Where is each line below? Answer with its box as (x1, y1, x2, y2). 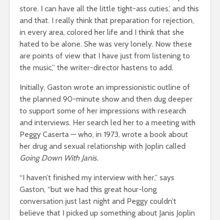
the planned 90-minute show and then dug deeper (20, 94, 192, 104)
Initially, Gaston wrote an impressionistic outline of (20, 82, 190, 92)
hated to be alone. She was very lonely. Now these (20, 39, 192, 49)
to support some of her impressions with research (20, 106, 186, 115)
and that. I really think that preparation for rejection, (20, 15, 194, 25)
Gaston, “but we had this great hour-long (20, 184, 157, 194)
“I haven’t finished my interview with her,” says (20, 172, 174, 182)
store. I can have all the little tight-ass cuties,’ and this (20, 3, 199, 13)
